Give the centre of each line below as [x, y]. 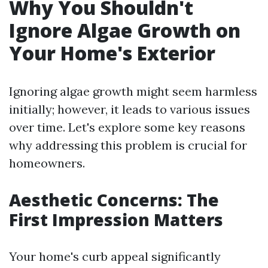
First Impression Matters [116, 220]
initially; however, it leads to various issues [130, 109]
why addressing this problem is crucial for [128, 145]
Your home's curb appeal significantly [115, 256]
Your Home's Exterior [112, 53]
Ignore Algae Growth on [125, 30]
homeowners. [47, 163]
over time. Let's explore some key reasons [127, 127]
